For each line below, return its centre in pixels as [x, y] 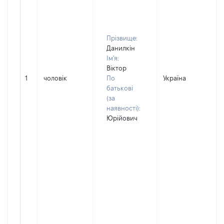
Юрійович [122, 118]
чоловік [55, 78]
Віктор [116, 68]
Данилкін [121, 48]
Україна [174, 78]
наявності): [123, 108]
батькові [120, 88]
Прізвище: [122, 38]
